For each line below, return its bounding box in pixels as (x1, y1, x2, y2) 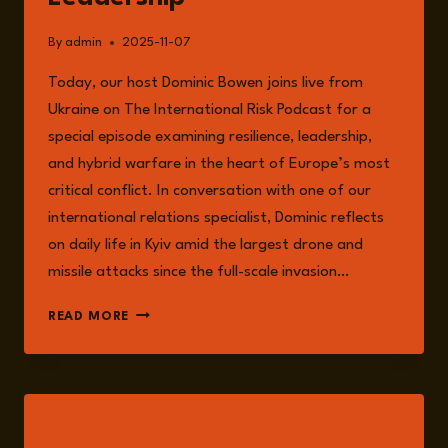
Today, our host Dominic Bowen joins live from (48, 75, 363, 92)
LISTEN (48, 422, 92, 434)
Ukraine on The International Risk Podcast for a (48, 102, 371, 119)
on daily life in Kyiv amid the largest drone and (48, 237, 363, 254)
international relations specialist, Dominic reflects (48, 210, 384, 227)
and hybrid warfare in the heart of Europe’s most (48, 156, 390, 173)
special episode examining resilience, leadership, (48, 129, 372, 146)
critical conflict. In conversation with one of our (48, 183, 371, 200)
